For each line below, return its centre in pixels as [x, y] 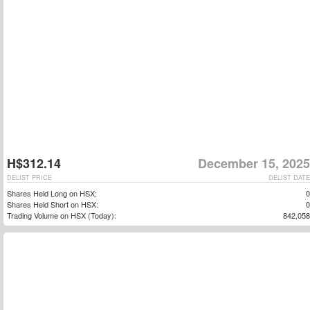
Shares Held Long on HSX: [52, 193]
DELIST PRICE [29, 177]
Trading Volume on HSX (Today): [62, 215]
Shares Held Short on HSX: [53, 204]
